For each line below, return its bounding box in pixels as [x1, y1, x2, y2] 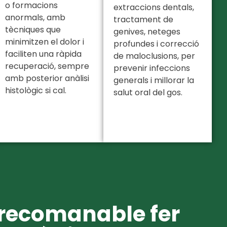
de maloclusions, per [113, 50, 195, 62]
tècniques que [5, 24, 61, 36]
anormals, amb [5, 12, 65, 24]
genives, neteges [113, 26, 180, 38]
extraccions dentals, [113, 2, 194, 14]
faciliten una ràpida [5, 48, 82, 60]
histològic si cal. [5, 85, 66, 97]
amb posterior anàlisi [5, 72, 89, 85]
